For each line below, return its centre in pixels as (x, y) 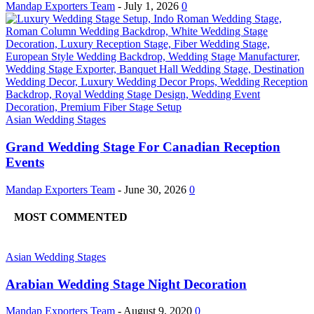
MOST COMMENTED (71, 217)
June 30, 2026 (155, 189)
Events (25, 162)
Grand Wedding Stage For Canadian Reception (143, 146)
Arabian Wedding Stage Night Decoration (126, 284)
